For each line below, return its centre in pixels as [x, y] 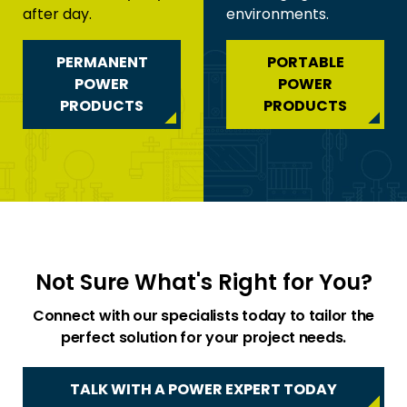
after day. [57, 15]
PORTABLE [305, 63]
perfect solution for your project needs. [203, 338]
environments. [278, 15]
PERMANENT [102, 63]
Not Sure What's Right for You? [203, 283]
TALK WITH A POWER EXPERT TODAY [203, 390]
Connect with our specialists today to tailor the [203, 316]
